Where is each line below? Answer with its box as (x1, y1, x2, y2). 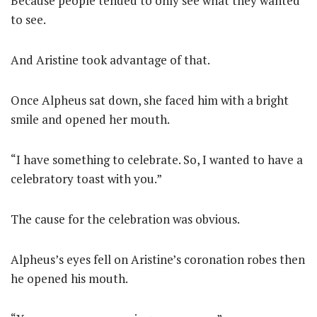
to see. (11, 11, 46, 28)
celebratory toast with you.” (11, 171, 162, 187)
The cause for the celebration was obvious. (11, 211, 240, 227)
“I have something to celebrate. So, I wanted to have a (11, 151, 303, 168)
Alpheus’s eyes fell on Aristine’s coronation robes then (11, 251, 305, 267)
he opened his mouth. (11, 270, 128, 287)
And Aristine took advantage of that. (11, 52, 210, 68)
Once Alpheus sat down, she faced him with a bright (11, 92, 289, 108)
